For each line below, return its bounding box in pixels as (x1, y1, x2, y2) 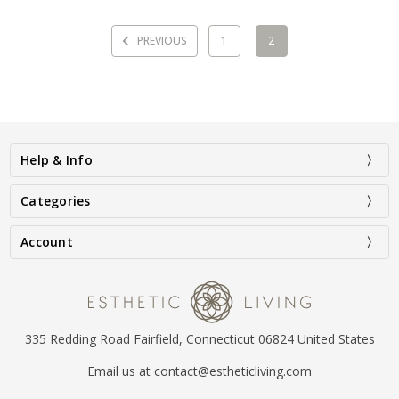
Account (20, 232, 73, 250)
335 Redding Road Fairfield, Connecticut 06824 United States (24, 330, 375, 347)
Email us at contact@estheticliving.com (87, 362, 312, 379)
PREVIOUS (134, 33, 188, 48)
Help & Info (20, 151, 93, 168)
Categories (20, 191, 91, 209)
